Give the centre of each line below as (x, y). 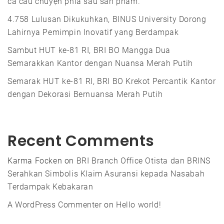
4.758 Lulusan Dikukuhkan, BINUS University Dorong (107, 19)
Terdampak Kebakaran (50, 187)
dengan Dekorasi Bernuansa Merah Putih (85, 94)
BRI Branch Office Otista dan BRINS (143, 161)
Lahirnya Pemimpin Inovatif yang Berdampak (93, 32)
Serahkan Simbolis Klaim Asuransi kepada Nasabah (106, 174)
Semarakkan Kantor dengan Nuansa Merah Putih (100, 63)
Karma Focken (35, 161)
